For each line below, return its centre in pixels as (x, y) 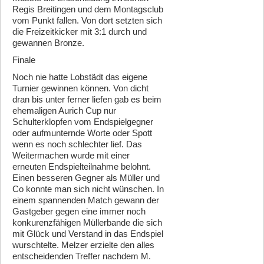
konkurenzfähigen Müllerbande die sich (87, 223)
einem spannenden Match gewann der (86, 200)
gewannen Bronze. (48, 43)
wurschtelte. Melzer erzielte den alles (83, 245)
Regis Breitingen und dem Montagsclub (88, 9)
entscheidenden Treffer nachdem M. (82, 256)
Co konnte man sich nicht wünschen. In (88, 189)
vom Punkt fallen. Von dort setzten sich (87, 21)
